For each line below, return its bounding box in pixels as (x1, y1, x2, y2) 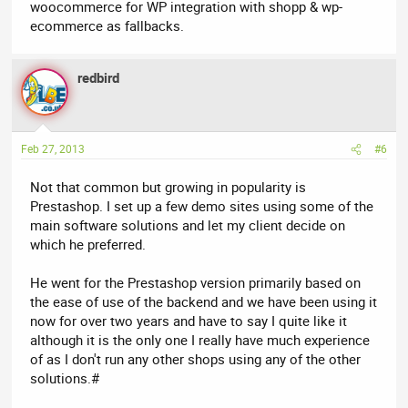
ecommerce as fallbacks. (30, 15, 185, 35)
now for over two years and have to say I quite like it (30, 311, 348, 331)
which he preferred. (30, 235, 147, 254)
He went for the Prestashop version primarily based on (30, 273, 362, 292)
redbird (77, 67, 120, 87)
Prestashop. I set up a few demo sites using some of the (30, 197, 374, 216)
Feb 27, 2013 (21, 141, 86, 157)
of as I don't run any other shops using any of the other (30, 350, 362, 369)
